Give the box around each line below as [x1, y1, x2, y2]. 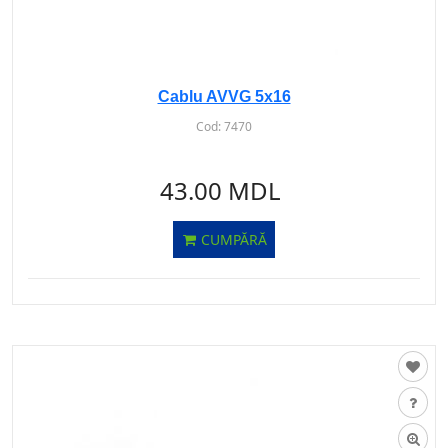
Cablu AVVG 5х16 [157, 88, 291, 105]
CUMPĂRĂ [197, 230, 267, 249]
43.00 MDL [160, 174, 281, 207]
